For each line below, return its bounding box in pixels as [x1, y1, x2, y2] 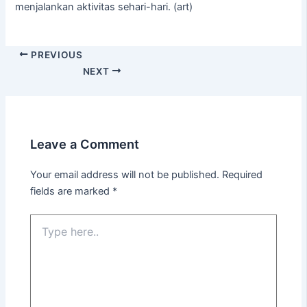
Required [222, 169, 263, 182]
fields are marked [30, 185, 113, 198]
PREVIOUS [28, 49, 83, 60]
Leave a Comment [30, 136, 140, 152]
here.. [29, 228, 56, 241]
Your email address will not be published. [30, 169, 220, 182]
